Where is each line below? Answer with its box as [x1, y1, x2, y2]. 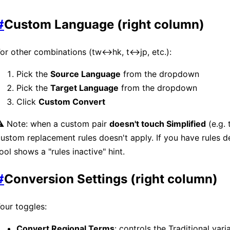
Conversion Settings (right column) [4, 171, 218, 187]
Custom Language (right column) [4, 17, 204, 32]
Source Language [50, 69, 121, 80]
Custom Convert [39, 97, 105, 107]
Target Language [50, 83, 119, 93]
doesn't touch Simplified [109, 119, 206, 129]
